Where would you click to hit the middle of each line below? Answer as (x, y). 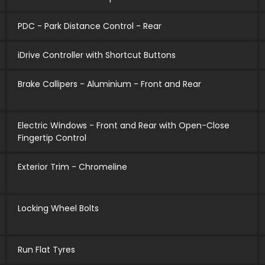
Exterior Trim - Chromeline (72, 167)
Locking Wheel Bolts (58, 209)
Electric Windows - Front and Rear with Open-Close (123, 126)
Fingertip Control (52, 138)
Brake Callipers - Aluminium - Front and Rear (109, 84)
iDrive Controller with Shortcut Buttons (96, 55)
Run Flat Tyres (46, 250)
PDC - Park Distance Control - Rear (89, 26)
